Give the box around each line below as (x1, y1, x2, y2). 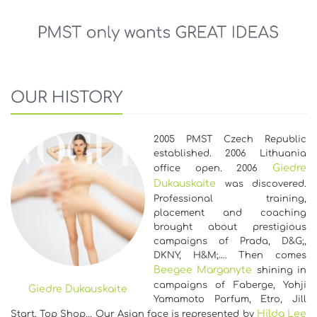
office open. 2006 (154, 163, 272, 173)
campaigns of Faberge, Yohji (154, 279, 306, 290)
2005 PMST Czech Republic (154, 134, 306, 144)
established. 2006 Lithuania (154, 148, 306, 158)
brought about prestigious (154, 221, 306, 232)
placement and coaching (154, 207, 306, 218)
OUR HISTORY (11, 88, 122, 106)
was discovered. (216, 178, 306, 189)
